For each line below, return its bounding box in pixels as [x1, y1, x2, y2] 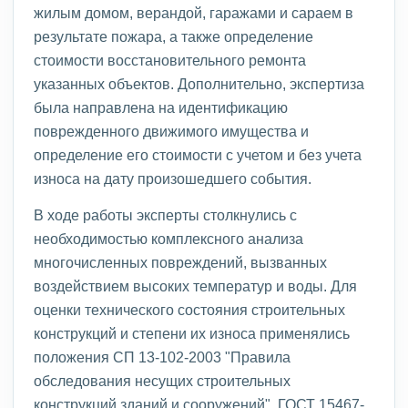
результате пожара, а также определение [34, 26, 313, 46]
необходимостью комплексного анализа [34, 229, 303, 248]
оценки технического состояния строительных [34, 300, 345, 319]
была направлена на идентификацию [34, 97, 288, 117]
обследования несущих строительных [34, 371, 291, 390]
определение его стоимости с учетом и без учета [34, 145, 362, 164]
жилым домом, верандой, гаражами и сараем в [34, 3, 353, 22]
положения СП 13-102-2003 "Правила [34, 347, 291, 366]
